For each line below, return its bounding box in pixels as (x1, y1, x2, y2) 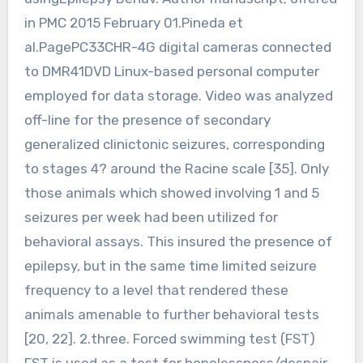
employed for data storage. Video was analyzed (23, 87, 333, 104)
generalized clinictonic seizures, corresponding (23, 135, 325, 152)
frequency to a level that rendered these (23, 281, 288, 298)
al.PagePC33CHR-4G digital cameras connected (23, 38, 331, 55)
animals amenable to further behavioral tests (23, 305, 319, 322)
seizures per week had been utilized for (23, 208, 278, 225)
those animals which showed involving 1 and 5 (23, 184, 319, 201)
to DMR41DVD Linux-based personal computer (23, 62, 319, 79)
